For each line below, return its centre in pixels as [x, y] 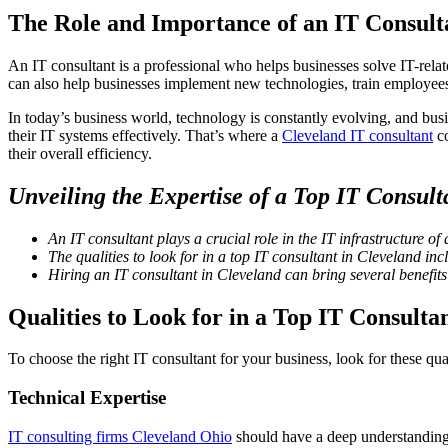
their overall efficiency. [80, 153]
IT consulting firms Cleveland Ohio [120, 436]
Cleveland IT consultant [357, 135]
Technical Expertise [87, 398]
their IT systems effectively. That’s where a [145, 135]
